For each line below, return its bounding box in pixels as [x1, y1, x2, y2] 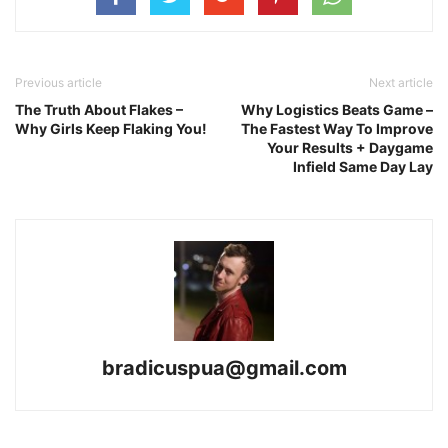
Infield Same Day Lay [293, 158, 433, 176]
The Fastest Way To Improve [241, 120, 433, 138]
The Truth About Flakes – [15, 101, 183, 119]
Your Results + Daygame [267, 139, 433, 157]
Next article [369, 75, 433, 91]
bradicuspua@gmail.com [101, 356, 347, 381]
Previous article [15, 75, 102, 91]
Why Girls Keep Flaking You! [15, 120, 207, 138]
